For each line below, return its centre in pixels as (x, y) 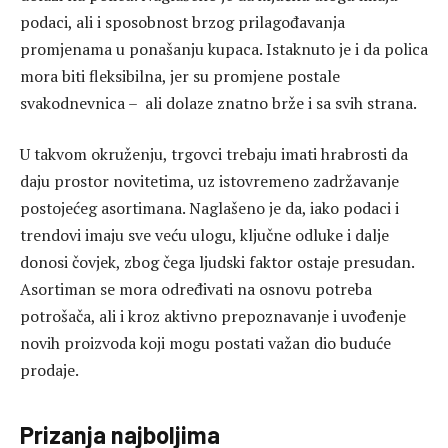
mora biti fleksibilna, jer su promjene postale (180, 75)
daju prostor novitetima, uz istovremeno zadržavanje (209, 181)
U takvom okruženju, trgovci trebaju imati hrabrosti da (214, 154)
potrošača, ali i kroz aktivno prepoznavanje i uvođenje (213, 316)
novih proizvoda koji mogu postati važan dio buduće (205, 343)
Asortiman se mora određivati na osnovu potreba (196, 289)
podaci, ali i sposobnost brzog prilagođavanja (182, 21)
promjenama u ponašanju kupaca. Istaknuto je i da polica (224, 48)
